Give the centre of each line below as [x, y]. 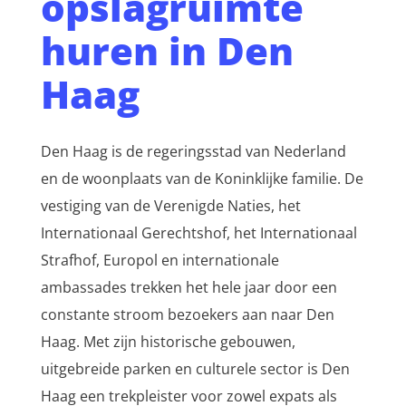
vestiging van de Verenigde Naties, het [170, 206]
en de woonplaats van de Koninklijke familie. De [202, 179]
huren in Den [167, 51]
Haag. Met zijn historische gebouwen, [62, 342]
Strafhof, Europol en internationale [159, 261]
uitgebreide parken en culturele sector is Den [195, 369]
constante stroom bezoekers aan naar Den [187, 315]
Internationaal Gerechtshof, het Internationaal [198, 233]
